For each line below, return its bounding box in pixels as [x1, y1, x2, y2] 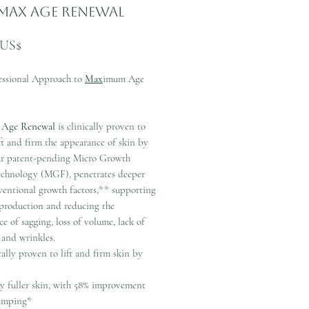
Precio [21, 37, 55, 53]
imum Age [103, 72, 144, 85]
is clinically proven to [55, 120, 146, 132]
